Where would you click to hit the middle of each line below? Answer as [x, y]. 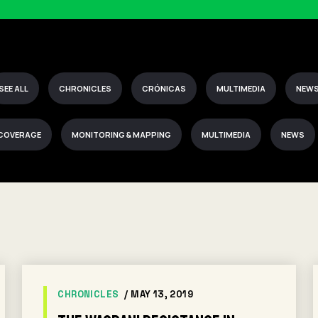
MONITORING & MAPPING [121, 135]
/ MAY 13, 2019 [159, 294]
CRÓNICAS [164, 88]
